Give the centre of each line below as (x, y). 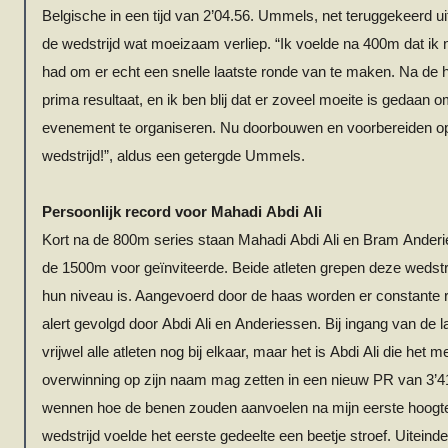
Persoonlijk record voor (126, 212)
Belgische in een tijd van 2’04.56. (150, 16)
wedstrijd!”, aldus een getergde (143, 156)
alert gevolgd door (102, 324)
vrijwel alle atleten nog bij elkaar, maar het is (186, 352)
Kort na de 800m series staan (140, 240)
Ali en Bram (361, 240)
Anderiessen (276, 324)
